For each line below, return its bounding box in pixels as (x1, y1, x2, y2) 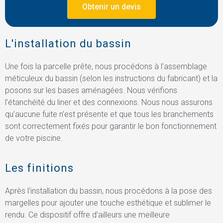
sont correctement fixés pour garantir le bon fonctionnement (5, 121, 217, 131)
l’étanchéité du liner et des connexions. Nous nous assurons (5, 97, 213, 107)
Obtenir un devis (82, 2, 141, 12)
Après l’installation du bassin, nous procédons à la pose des (5, 186, 212, 196)
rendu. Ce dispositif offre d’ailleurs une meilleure (5, 210, 170, 220)
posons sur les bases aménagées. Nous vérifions (5, 85, 177, 95)
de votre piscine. (5, 133, 63, 143)
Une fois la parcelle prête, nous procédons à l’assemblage (5, 61, 207, 71)
